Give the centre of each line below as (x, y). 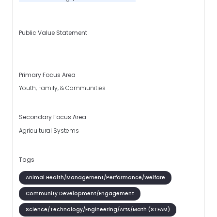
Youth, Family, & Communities (62, 88)
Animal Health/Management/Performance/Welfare (95, 177)
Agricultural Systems (49, 130)
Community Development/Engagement (80, 193)
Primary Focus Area (47, 75)
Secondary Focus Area (53, 117)
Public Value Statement (53, 32)
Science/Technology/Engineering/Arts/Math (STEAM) (98, 209)
